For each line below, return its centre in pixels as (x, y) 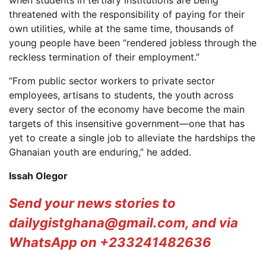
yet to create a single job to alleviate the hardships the (132, 138)
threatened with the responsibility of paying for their (127, 14)
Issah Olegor (38, 176)
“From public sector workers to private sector (112, 81)
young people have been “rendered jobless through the (133, 43)
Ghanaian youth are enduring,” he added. (100, 152)
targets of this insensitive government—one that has (127, 123)
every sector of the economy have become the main (127, 109)
